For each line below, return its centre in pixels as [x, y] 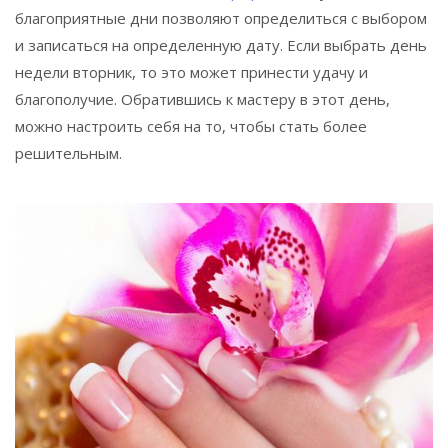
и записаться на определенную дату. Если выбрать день [221, 44]
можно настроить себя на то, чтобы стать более [191, 125]
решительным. [68, 152]
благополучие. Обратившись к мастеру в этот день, [202, 98]
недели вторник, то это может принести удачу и [191, 71]
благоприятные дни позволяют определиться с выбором [221, 17]
